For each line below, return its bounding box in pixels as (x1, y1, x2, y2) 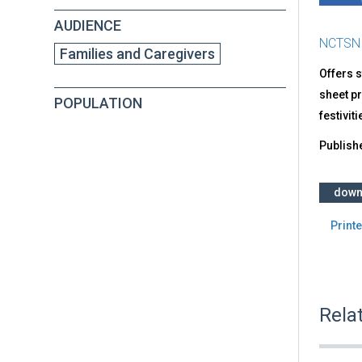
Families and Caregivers (60, 44, 215, 62)
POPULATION (54, 94, 142, 112)
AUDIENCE (54, 16, 121, 34)
